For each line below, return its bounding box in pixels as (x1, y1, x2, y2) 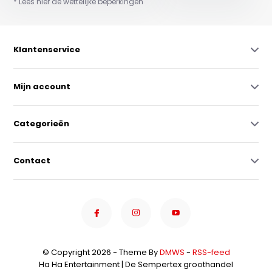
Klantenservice (13, 43, 81, 55)
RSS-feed (192, 246, 230, 258)
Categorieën (13, 117, 70, 129)
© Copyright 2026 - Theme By (42, 246, 160, 258)
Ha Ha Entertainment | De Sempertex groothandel (39, 258, 233, 270)
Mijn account (13, 80, 71, 92)
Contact (13, 154, 51, 166)
